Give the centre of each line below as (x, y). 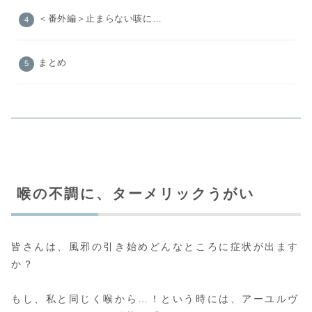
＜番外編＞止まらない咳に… (100, 18)
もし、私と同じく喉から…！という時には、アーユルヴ (155, 299)
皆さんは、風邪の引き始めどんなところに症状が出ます (155, 247)
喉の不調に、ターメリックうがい (136, 193)
